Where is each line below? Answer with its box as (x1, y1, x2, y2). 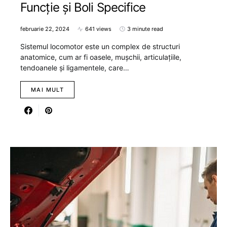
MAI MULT (31, 86, 64, 94)
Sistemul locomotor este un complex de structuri (20, 42, 180, 51)
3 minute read (127, 25, 163, 33)
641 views (85, 25, 111, 33)
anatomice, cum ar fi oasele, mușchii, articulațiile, (20, 53, 181, 62)
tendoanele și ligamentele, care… (20, 63, 129, 72)
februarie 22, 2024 (20, 25, 69, 33)
